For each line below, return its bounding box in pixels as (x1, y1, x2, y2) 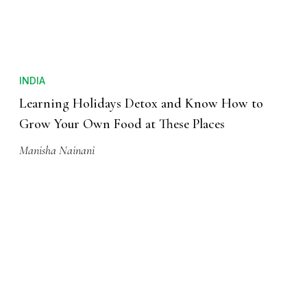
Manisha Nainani (19, 143, 95, 158)
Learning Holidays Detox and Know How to (19, 95, 263, 112)
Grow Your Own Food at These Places (19, 116, 225, 133)
